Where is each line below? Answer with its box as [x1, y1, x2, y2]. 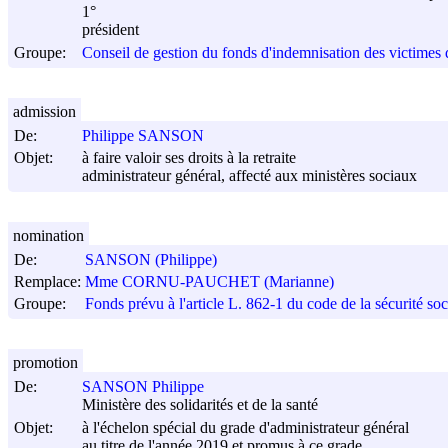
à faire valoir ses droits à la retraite [82, 149, 296, 167]
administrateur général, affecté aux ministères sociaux [82, 167, 417, 185]
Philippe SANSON [82, 127, 204, 145]
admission [13, 102, 76, 120]
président [82, 21, 139, 39]
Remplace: [14, 272, 81, 290]
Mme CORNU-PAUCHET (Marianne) [85, 273, 334, 291]
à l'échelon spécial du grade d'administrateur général [82, 419, 409, 437]
